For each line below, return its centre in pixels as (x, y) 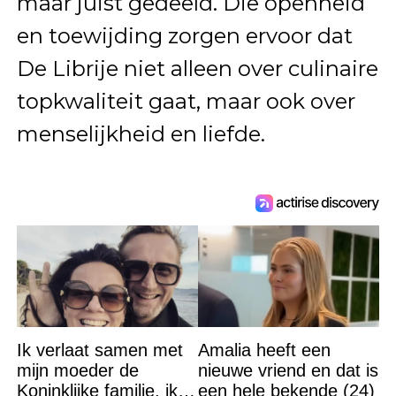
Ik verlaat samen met (99, 350)
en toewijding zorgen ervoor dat (184, 35)
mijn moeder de (77, 371)
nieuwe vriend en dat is (288, 371)
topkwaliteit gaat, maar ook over (186, 101)
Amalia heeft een (264, 350)
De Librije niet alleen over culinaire (197, 68)
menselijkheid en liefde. (141, 133)
